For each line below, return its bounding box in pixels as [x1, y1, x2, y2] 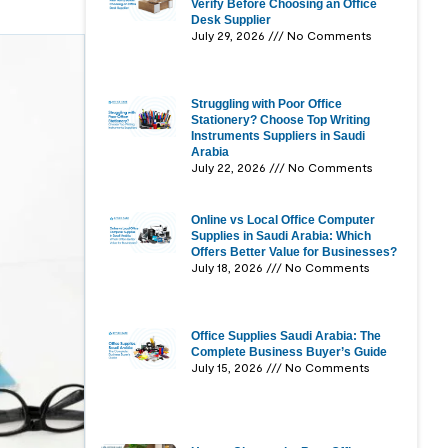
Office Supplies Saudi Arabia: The [191, 329, 382, 344]
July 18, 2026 [191, 260, 267, 275]
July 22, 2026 [191, 159, 270, 174]
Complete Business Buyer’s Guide [191, 345, 388, 360]
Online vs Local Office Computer [191, 213, 376, 228]
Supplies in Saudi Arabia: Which [191, 229, 372, 244]
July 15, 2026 [191, 360, 267, 375]
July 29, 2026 [191, 27, 269, 42]
